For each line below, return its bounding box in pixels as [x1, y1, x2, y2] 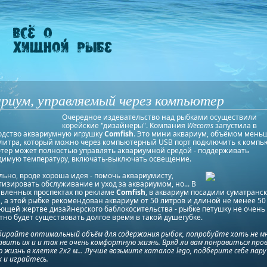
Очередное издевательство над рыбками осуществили [61, 112, 257, 122]
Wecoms [187, 120, 215, 131]
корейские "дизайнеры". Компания [61, 120, 187, 131]
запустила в [215, 120, 257, 131]
